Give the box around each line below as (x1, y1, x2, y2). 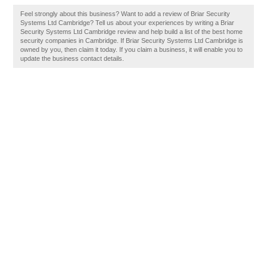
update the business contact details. (20, 55, 125, 62)
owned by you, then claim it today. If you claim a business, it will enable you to (20, 46, 243, 53)
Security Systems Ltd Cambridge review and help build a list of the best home (20, 28, 243, 35)
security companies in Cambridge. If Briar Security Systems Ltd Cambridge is (20, 37, 244, 44)
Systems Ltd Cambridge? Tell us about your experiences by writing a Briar (20, 19, 235, 26)
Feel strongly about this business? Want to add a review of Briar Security (20, 10, 231, 17)
